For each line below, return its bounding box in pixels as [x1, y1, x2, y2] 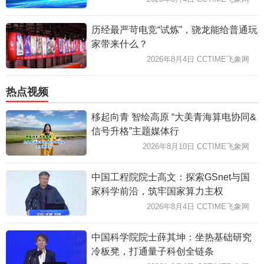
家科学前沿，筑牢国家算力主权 [91, 186, 223, 196]
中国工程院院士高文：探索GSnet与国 [91, 171, 250, 182]
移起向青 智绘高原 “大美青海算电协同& [91, 111, 256, 122]
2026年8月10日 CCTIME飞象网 [143, 141, 249, 151]
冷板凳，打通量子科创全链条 [91, 246, 214, 256]
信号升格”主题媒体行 [91, 126, 179, 136]
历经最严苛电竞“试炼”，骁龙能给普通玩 [91, 24, 258, 35]
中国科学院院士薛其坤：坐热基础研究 [91, 232, 252, 242]
